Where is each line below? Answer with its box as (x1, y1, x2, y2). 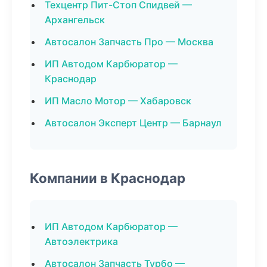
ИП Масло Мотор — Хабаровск (45, 95, 191, 107)
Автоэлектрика (45, 235, 118, 247)
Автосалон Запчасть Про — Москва (45, 36, 213, 48)
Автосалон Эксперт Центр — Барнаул (45, 117, 222, 129)
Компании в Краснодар (30, 170, 185, 186)
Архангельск (45, 14, 105, 26)
